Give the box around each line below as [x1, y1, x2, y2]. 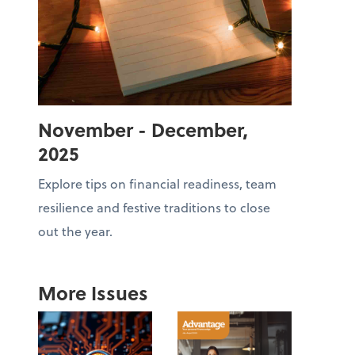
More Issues [38, 279, 148, 307]
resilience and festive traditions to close [38, 198, 270, 217]
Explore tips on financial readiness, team [38, 174, 277, 193]
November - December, [38, 116, 248, 144]
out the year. [38, 222, 113, 241]
